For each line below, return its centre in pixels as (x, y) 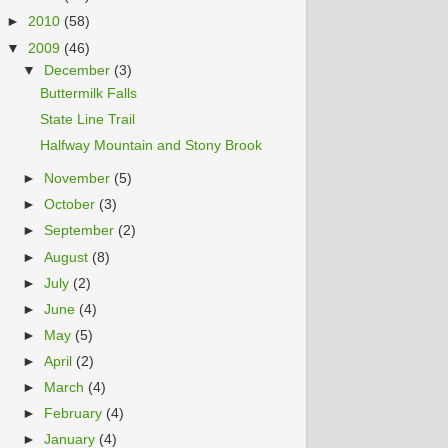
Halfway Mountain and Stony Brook (150, 146)
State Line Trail (87, 120)
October (72, 205)
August (68, 257)
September (81, 231)
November (79, 179)
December (79, 71)
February (75, 414)
